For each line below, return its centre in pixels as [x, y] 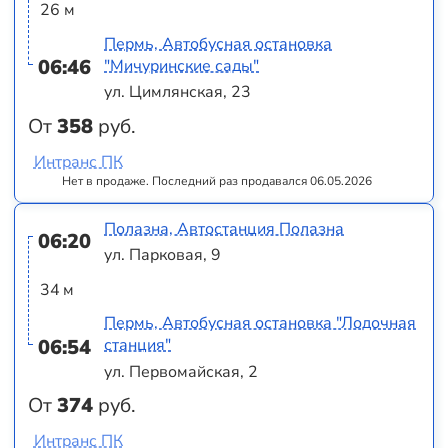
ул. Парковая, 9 [163, 255]
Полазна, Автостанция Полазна [224, 228]
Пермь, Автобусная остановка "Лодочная [260, 323]
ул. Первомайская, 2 [181, 371]
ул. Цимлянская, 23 [178, 92]
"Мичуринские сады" [182, 65]
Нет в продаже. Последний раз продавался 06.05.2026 [217, 180]
